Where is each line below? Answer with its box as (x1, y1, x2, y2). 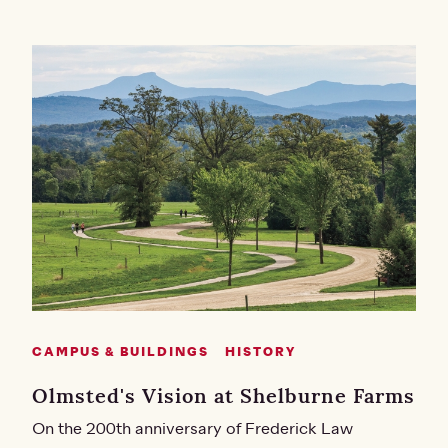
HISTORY (225, 344, 296, 360)
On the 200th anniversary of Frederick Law (32, 418, 353, 439)
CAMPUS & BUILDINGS (32, 344, 209, 360)
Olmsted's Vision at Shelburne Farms (32, 382, 415, 408)
